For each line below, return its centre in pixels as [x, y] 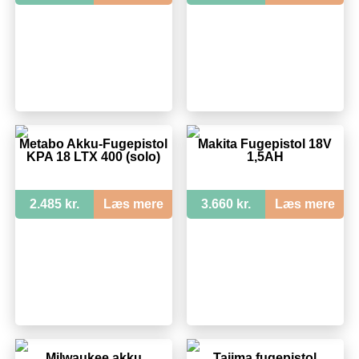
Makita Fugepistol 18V [265, 144]
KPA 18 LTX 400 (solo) [94, 157]
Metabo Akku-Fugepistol [94, 144]
